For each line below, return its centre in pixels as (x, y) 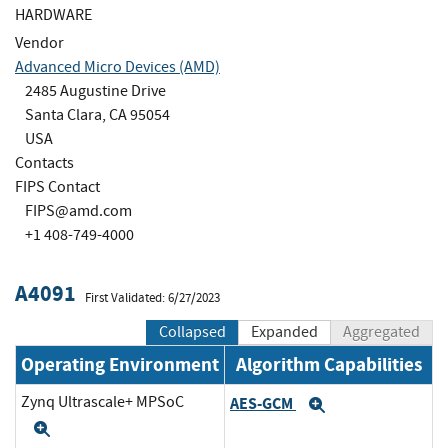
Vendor (39, 42)
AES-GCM (263, 403)
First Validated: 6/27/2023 (152, 297)
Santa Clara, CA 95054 (97, 114)
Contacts (44, 162)
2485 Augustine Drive (95, 90)
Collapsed (192, 332)
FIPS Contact (57, 186)
